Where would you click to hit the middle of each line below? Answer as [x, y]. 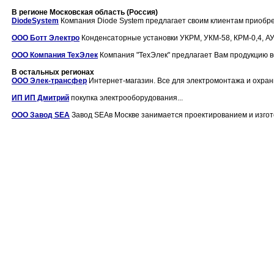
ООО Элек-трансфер [49, 81]
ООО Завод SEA [41, 115]
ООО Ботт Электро [46, 38]
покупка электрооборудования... [126, 98]
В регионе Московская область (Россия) [85, 12]
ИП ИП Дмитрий [40, 98]
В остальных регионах [53, 72]
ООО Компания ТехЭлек [55, 55]
